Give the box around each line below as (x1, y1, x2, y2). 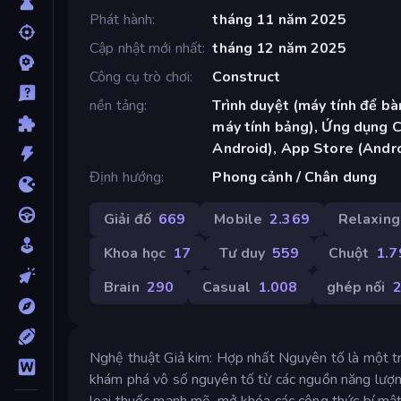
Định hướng (90, 166, 162, 187)
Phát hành (90, 9, 153, 30)
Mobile (214, 209, 263, 229)
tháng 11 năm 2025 (212, 9, 347, 30)
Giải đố (104, 209, 151, 229)
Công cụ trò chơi (90, 66, 191, 87)
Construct (212, 66, 281, 87)
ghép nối (326, 277, 386, 297)
